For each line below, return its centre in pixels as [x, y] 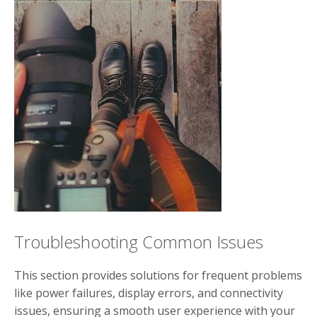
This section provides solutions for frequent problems [158, 275]
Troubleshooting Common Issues [139, 241]
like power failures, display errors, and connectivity [149, 293]
